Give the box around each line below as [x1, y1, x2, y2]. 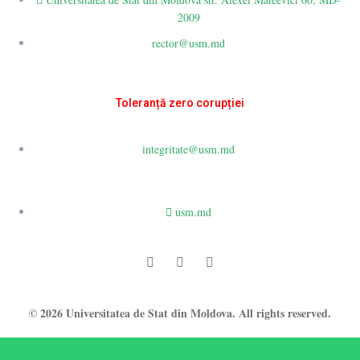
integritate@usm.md [142, 141, 235, 157]
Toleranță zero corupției [116, 96, 244, 110]
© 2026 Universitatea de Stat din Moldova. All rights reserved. [29, 305, 331, 322]
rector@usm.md [152, 35, 225, 51]
